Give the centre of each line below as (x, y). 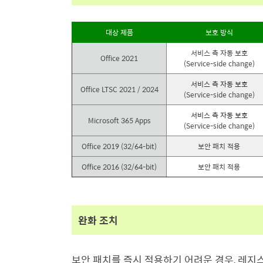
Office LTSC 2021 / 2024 (119, 89)
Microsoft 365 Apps (119, 120)
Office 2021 (119, 58)
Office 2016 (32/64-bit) (119, 167)
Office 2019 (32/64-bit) (119, 146)
